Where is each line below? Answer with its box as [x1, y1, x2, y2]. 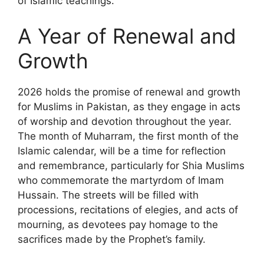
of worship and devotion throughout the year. [18, 115, 232, 127]
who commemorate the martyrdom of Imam [18, 174, 224, 186]
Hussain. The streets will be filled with [18, 189, 199, 201]
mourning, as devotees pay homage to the [18, 218, 218, 230]
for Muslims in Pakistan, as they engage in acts [18, 100, 240, 113]
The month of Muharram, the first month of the [18, 130, 239, 142]
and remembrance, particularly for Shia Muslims [18, 159, 245, 171]
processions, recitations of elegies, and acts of [18, 203, 238, 216]
